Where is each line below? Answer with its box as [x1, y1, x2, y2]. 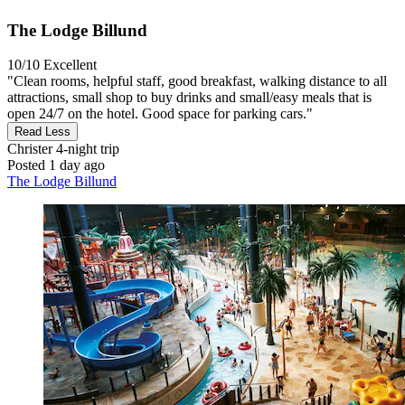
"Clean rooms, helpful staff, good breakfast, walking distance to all [7, 73, 387, 89]
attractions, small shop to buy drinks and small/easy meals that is [7, 89, 372, 106]
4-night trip [52, 141, 119, 157]
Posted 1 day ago [7, 157, 105, 174]
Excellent [43, 57, 97, 73]
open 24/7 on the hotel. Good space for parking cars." [7, 106, 313, 122]
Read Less [14, 125, 71, 139]
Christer [7, 141, 52, 157]
